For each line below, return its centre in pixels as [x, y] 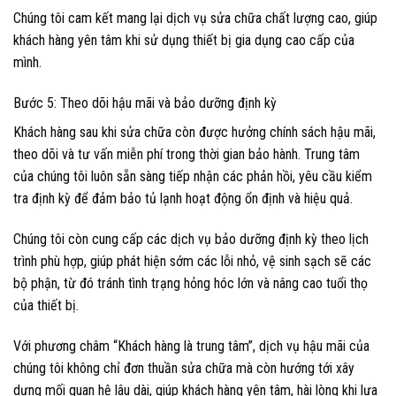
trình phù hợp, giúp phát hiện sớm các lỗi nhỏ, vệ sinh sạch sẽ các [192, 261]
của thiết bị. [46, 305]
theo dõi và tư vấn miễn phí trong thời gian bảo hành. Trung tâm [187, 154]
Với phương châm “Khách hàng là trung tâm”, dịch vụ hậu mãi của [191, 346]
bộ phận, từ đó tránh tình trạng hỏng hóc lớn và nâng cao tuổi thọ [190, 283]
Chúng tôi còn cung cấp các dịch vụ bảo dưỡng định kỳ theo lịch [191, 239]
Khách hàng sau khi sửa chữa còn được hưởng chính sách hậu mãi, [194, 132]
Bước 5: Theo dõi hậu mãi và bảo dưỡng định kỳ [145, 103]
